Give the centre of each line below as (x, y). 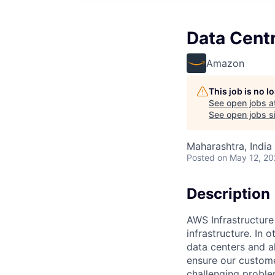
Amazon (225, 63)
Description (228, 194)
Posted (201, 157)
